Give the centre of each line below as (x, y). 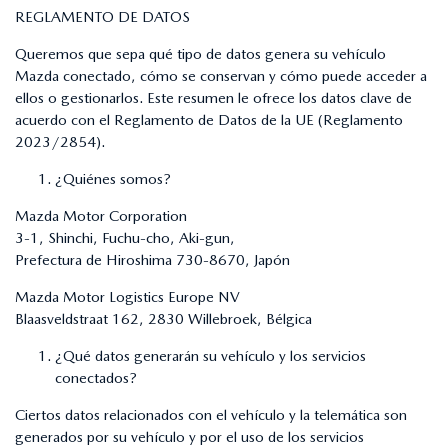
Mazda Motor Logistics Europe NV (127, 296)
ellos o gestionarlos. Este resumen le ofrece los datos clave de (213, 97)
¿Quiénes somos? (113, 178)
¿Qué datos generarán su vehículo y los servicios (210, 355)
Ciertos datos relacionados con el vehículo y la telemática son (211, 414)
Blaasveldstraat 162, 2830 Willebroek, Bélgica (163, 318)
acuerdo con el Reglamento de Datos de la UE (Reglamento (209, 119)
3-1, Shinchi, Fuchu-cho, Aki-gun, (125, 237)
